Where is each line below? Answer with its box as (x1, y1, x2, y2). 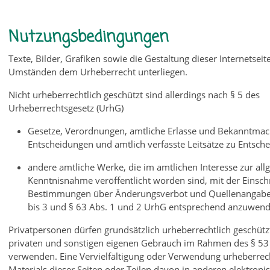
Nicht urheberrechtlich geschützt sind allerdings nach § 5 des (8, 89, 260, 101)
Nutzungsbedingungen (8, 25, 169, 49)
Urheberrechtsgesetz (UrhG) (8, 102, 124, 114)
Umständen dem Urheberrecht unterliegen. (8, 66, 188, 78)
